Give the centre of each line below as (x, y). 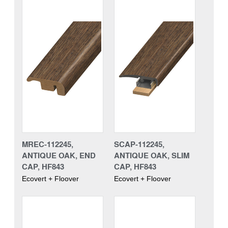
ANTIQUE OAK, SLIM (152, 155)
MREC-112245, (48, 144)
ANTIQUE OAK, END (59, 155)
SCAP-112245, (139, 144)
